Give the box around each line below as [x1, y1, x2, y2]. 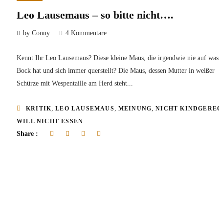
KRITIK [26, 105, 52, 112]
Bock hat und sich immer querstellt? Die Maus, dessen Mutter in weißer [17, 66, 215, 74]
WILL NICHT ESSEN [17, 117, 84, 125]
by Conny [23, 29, 50, 37]
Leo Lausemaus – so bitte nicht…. [17, 8, 174, 21]
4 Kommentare [66, 29, 107, 37]
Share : [17, 130, 40, 137]
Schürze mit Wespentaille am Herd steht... [17, 79, 133, 87]
